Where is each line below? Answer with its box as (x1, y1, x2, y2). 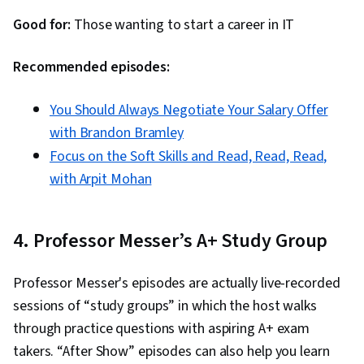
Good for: (13, 15, 71, 36)
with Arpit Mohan (50, 169, 152, 190)
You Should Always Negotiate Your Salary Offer (50, 100, 328, 121)
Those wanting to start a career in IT (71, 15, 295, 36)
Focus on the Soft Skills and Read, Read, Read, (50, 146, 327, 167)
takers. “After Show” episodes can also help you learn (13, 341, 330, 362)
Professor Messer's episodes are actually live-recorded (13, 273, 340, 294)
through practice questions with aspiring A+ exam (13, 318, 310, 340)
